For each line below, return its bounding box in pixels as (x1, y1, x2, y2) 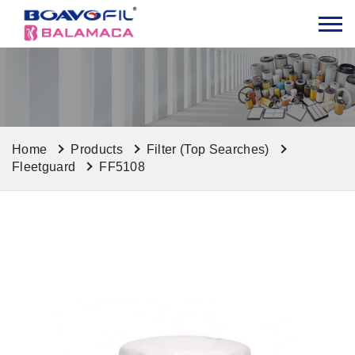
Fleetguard (12, 160, 76, 174)
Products (71, 143, 123, 156)
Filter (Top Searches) (146, 143, 269, 156)
